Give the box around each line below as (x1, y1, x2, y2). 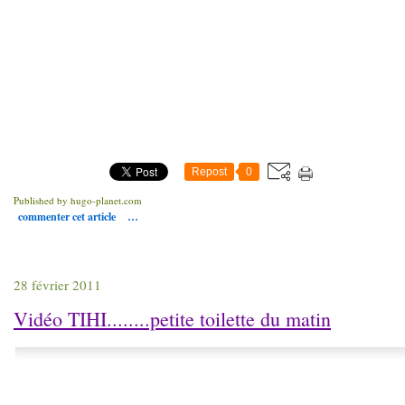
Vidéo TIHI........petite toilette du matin (14, 306, 331, 332)
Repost (192, 165, 227, 178)
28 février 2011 (14, 276, 101, 294)
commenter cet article (18, 209, 118, 224)
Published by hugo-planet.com (14, 193, 142, 207)
